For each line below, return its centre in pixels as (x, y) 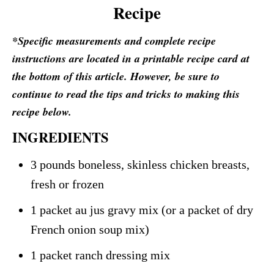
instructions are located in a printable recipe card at (131, 58)
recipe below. (42, 111)
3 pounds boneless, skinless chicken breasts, (140, 164)
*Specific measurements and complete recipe (114, 40)
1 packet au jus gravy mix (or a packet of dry (142, 209)
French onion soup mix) (90, 229)
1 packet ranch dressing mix (100, 255)
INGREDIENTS (61, 137)
